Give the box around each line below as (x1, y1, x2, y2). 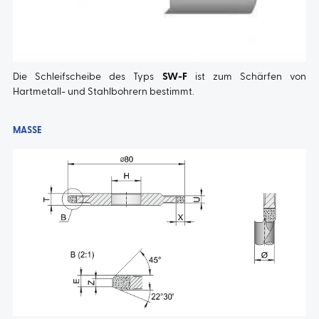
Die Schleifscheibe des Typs (12, 72, 162, 83)
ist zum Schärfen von (187, 72, 307, 83)
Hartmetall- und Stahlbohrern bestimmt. (12, 87, 194, 98)
